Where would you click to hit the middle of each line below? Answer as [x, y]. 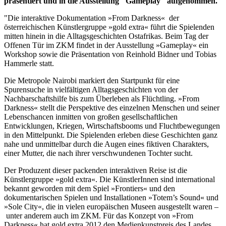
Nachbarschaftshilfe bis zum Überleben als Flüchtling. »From [102, 98]
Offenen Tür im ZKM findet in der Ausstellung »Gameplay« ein [106, 45]
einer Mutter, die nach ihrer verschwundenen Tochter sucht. [98, 153]
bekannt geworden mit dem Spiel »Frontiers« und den [90, 188]
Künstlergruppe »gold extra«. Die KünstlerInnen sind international [109, 179]
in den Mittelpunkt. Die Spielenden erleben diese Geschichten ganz [111, 135]
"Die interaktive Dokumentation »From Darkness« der [92, 18]
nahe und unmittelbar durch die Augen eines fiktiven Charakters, [106, 144]
